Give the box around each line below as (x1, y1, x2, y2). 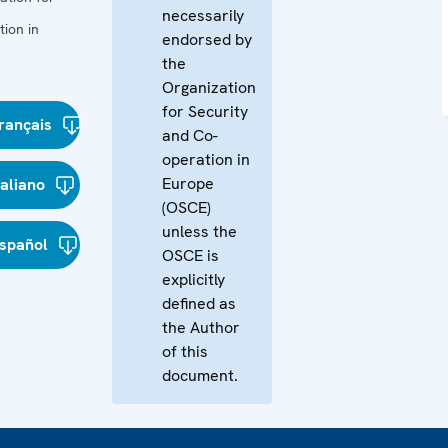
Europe (162, 173, 214, 194)
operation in (162, 149, 250, 170)
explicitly (162, 269, 225, 290)
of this (162, 341, 208, 362)
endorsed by (162, 29, 252, 50)
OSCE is (162, 245, 219, 266)
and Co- (162, 125, 218, 146)
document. (162, 365, 238, 386)
